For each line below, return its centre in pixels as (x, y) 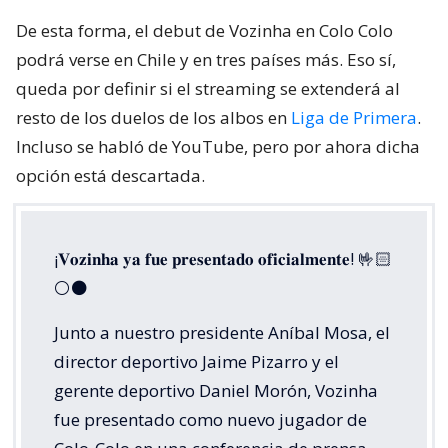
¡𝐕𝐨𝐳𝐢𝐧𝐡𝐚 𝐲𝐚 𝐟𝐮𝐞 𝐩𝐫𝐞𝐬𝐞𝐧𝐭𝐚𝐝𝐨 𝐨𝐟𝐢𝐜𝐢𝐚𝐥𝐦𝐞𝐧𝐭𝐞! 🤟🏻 (223, 259)
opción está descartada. (110, 176)
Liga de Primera (354, 118)
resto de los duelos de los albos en (153, 118)
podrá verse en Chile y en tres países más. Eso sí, (206, 60)
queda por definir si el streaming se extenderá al (208, 89)
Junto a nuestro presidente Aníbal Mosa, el (222, 333)
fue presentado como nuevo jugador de (210, 420)
